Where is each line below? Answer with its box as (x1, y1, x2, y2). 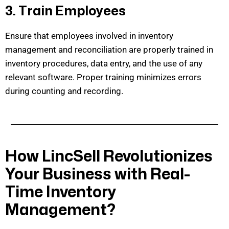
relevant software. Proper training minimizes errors (5, 72, 201, 82)
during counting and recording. (5, 85, 123, 96)
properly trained (143, 44, 204, 55)
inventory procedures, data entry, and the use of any (5, 58, 202, 68)
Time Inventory (5, 185, 116, 200)
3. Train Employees (5, 5, 126, 17)
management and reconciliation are (5, 44, 143, 55)
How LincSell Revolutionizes (5, 149, 213, 164)
